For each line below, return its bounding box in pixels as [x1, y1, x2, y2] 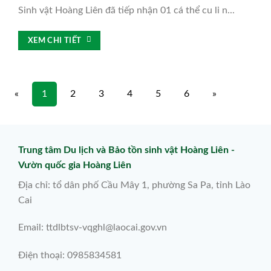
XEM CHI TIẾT [27, 36, 82, 44]
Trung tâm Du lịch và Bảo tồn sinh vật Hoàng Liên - [18, 145, 235, 155]
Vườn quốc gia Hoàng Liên [18, 160, 131, 170]
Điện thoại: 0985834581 [18, 250, 122, 261]
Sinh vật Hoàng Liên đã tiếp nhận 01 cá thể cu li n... [18, 5, 235, 15]
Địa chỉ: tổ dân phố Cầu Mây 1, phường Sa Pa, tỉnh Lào [18, 180, 250, 190]
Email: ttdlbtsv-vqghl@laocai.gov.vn [18, 223, 167, 233]
